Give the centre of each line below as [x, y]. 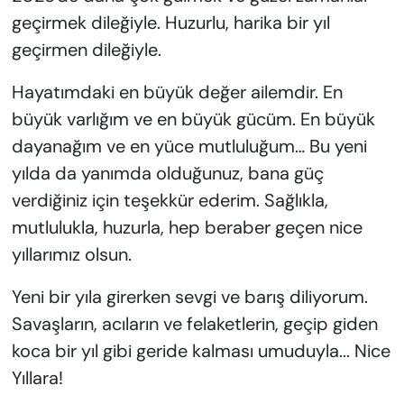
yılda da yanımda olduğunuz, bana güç [167, 174]
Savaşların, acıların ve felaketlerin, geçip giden [194, 324]
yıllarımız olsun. [71, 255]
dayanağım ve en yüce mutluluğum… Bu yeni [189, 147]
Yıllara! [37, 378]
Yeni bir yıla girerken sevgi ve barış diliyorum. [189, 297]
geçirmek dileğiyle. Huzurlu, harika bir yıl [170, 23]
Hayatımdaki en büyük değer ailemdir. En [177, 92]
